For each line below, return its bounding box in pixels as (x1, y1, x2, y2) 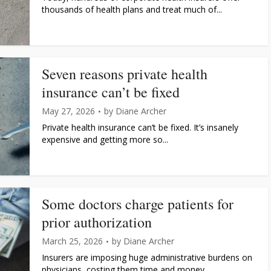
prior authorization (42, 212, 152, 232)
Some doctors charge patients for (42, 194, 233, 214)
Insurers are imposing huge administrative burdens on (42, 252, 252, 263)
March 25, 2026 (42, 235, 103, 247)
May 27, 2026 (42, 105, 95, 117)
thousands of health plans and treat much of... (42, 4, 222, 15)
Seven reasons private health (42, 64, 207, 83)
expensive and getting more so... (42, 134, 168, 145)
